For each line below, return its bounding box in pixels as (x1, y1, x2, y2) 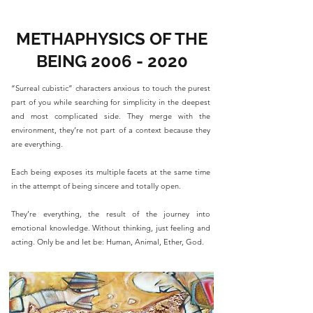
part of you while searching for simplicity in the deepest (11, 97, 210, 108)
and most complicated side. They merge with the (11, 111, 210, 122)
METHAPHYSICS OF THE (16, 29, 208, 50)
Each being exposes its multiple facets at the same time (11, 167, 210, 177)
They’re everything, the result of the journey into (11, 209, 210, 219)
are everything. (11, 139, 63, 150)
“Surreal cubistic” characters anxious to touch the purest (11, 83, 210, 94)
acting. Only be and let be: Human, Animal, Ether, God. (11, 237, 204, 247)
